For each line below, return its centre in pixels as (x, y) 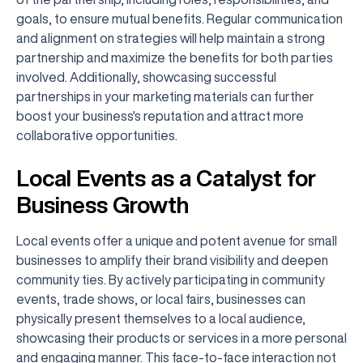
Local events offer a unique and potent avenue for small (177, 241)
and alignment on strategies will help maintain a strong (171, 38)
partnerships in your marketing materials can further (165, 96)
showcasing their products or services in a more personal (181, 338)
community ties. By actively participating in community (171, 280)
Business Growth (102, 205)
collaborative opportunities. (97, 135)
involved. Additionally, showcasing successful (146, 77)
